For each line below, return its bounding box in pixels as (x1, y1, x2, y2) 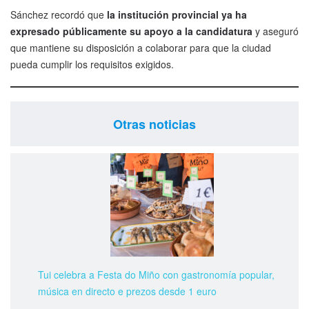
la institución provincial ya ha (107, 8, 247, 22)
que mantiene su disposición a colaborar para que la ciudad (10, 41, 271, 55)
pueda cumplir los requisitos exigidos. (10, 57, 174, 72)
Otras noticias (113, 114, 196, 133)
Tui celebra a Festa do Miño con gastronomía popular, (38, 268, 275, 282)
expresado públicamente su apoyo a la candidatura (10, 24, 252, 39)
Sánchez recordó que (10, 8, 107, 22)
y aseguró (252, 24, 299, 39)
